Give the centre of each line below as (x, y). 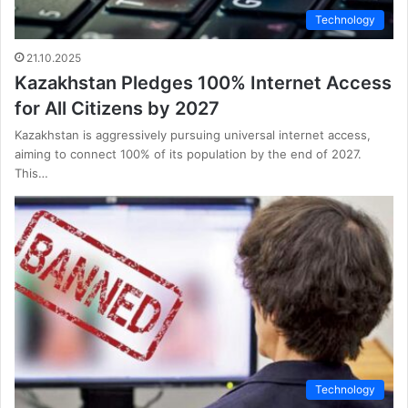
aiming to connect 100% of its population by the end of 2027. (188, 153)
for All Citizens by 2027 (117, 108)
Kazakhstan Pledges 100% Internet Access (203, 82)
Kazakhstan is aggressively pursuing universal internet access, (193, 134)
